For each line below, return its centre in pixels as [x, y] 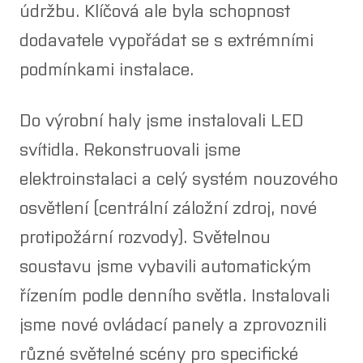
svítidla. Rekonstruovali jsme [130, 149]
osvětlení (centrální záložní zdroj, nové [168, 207]
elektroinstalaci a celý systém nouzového [179, 178]
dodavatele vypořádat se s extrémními [167, 38]
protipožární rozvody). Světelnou [145, 236]
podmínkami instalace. [107, 68]
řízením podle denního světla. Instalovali [175, 295]
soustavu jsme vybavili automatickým [165, 265]
